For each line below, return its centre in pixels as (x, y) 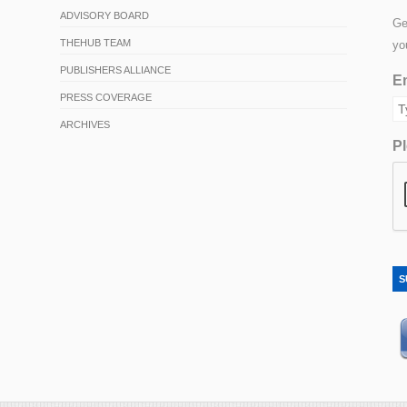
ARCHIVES (85, 124)
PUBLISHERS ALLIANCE (116, 69)
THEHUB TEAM (96, 42)
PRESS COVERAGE (106, 97)
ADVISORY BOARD (105, 15)
